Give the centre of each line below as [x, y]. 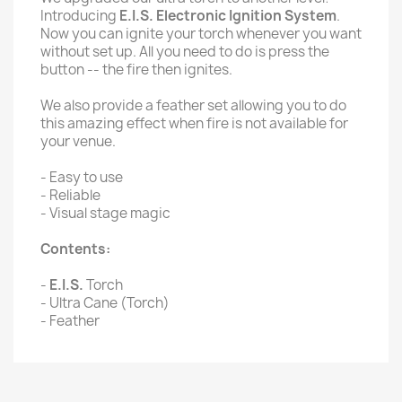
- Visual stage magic [105, 213]
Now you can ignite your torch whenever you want [201, 34]
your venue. [78, 141]
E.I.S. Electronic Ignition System [228, 16]
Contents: [75, 249]
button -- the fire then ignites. [136, 70]
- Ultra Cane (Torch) [105, 303]
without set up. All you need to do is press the [185, 52]
